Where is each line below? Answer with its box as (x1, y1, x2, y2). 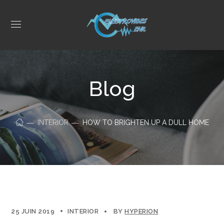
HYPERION (124, 207, 158, 215)
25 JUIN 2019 (11, 207, 55, 215)
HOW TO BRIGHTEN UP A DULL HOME (82, 118, 209, 126)
